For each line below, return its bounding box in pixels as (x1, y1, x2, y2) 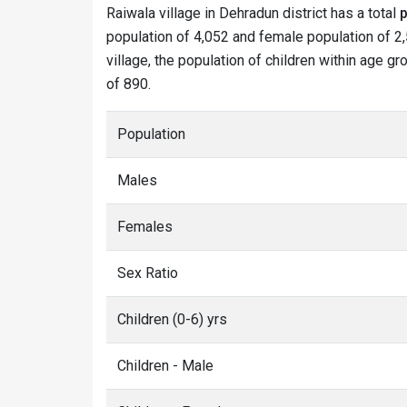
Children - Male (117, 357, 213, 374)
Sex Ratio (117, 264, 178, 282)
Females (117, 218, 173, 235)
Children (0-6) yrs (117, 311, 227, 328)
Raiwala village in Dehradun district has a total (106, 5, 400, 22)
